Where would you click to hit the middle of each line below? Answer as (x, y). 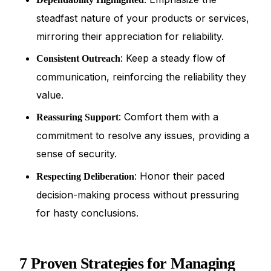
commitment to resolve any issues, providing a (143, 136)
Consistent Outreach (79, 58)
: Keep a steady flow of (173, 58)
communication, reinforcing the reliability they (142, 77)
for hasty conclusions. (88, 213)
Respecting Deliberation (86, 176)
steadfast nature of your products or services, (143, 18)
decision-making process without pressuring (138, 194)
